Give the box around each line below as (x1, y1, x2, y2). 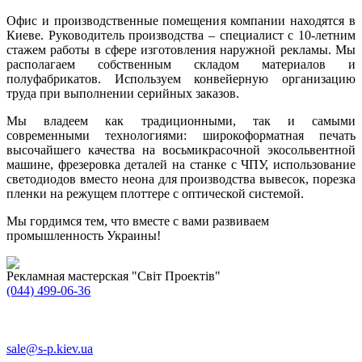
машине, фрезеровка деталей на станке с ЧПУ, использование (6, 157, 356, 171)
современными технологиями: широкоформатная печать (6, 128, 356, 142)
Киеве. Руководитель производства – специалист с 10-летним (6, 27, 356, 42)
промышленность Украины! (6, 228, 161, 242)
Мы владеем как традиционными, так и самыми (6, 113, 356, 128)
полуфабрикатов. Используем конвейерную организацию (6, 71, 356, 86)
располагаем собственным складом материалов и (6, 57, 356, 71)
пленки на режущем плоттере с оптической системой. (6, 186, 304, 200)
